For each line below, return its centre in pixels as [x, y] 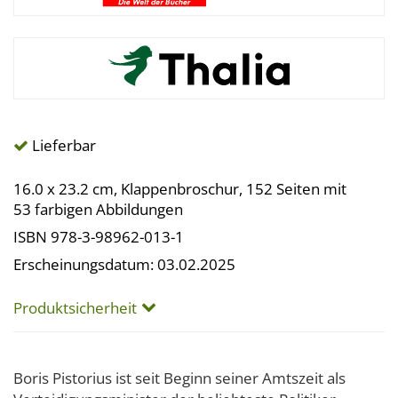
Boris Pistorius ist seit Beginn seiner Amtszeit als [179, 378]
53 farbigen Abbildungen [98, 209]
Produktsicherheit [75, 308]
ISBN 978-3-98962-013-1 [99, 237]
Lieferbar [62, 145]
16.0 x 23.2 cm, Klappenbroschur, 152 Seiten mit [180, 189]
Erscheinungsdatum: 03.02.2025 [124, 264]
